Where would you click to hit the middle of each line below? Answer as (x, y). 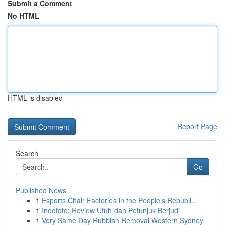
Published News (41, 190)
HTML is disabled (35, 98)
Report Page (197, 126)
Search (27, 153)
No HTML (23, 16)
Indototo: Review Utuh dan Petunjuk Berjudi (111, 210)
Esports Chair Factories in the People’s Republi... (120, 200)
